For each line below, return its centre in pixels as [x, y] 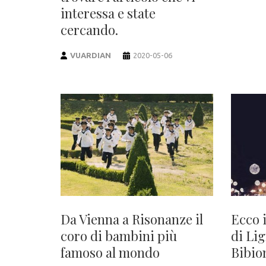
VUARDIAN [91, 55]
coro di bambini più [119, 235]
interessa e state [108, 13]
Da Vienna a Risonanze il [132, 219]
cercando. [89, 30]
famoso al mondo [112, 252]
